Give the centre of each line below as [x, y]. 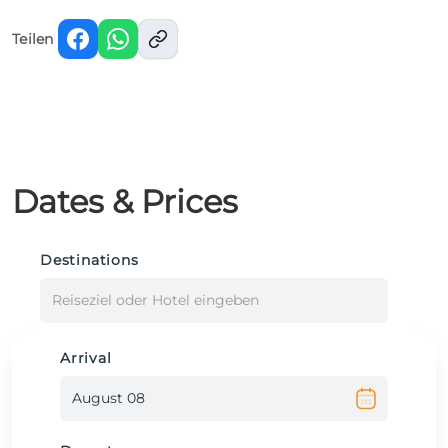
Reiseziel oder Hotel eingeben [155, 300]
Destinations [89, 259]
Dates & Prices [125, 201]
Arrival [86, 357]
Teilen [33, 38]
